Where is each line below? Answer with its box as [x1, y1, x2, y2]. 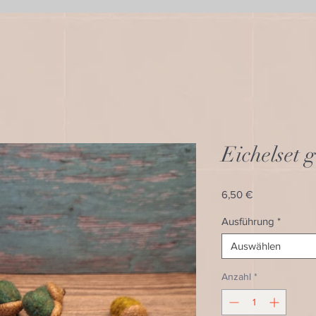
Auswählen [231, 240, 281, 252]
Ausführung [221, 215, 274, 227]
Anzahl [221, 271, 251, 282]
